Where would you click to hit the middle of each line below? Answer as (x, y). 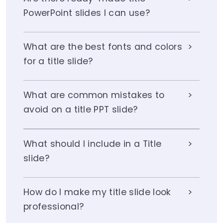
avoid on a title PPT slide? (81, 110)
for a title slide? (58, 61)
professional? (54, 207)
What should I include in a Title (93, 144)
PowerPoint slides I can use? (87, 13)
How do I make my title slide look (97, 192)
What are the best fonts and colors (103, 47)
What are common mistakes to (94, 95)
